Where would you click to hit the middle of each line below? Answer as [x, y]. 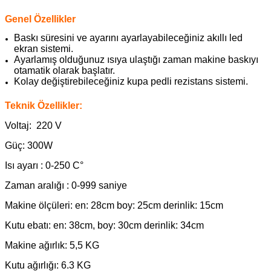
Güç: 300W [29, 145]
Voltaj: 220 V [33, 125]
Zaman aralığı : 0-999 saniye [66, 185]
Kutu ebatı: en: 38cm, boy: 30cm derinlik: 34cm [104, 225]
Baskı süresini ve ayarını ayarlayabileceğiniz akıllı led [128, 38]
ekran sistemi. [44, 48]
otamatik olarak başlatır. [64, 70]
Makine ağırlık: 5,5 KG [52, 245]
